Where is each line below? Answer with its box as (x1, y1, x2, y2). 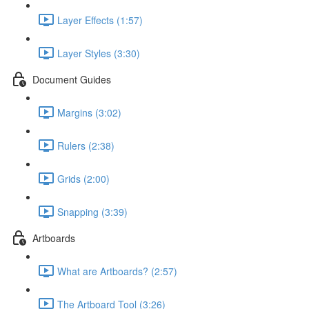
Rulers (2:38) (57, 138, 114, 152)
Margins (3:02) (57, 105, 121, 119)
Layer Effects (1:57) (57, 12, 143, 27)
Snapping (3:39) (57, 204, 128, 219)
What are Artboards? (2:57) (57, 263, 177, 278)
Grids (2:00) (57, 171, 110, 186)
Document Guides (32, 72, 111, 86)
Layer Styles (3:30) (57, 46, 140, 60)
